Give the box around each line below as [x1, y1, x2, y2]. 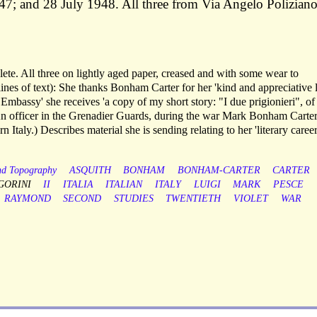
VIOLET [233, 193, 268, 204]
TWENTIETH [166, 193, 221, 204]
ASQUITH [69, 165, 111, 176]
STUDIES [113, 193, 154, 204]
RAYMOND [4, 193, 51, 204]
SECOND [63, 193, 102, 204]
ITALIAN [105, 179, 143, 190]
